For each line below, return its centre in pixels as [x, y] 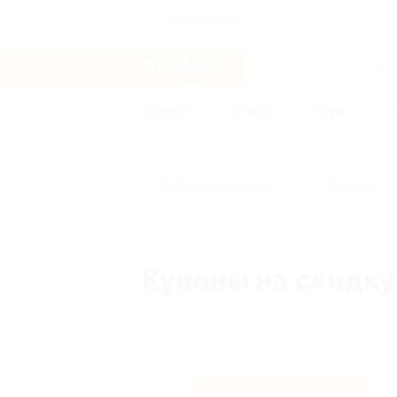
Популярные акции [216, 185]
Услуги [165, 111]
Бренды [348, 185]
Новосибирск [200, 18]
